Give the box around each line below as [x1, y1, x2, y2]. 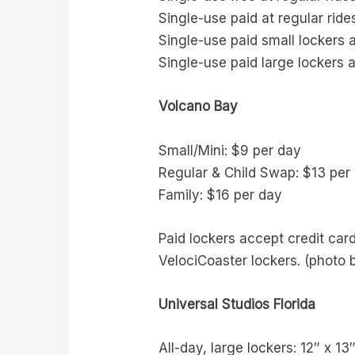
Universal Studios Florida [158, 296, 316, 312]
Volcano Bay [158, 98, 239, 115]
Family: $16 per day [158, 186, 283, 203]
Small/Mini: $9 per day [158, 142, 302, 158]
